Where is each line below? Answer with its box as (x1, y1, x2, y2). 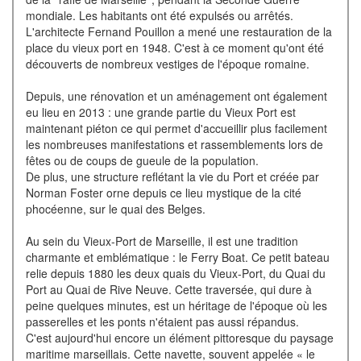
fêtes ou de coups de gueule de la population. (25, 152, 259, 169)
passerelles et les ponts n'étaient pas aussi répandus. (25, 313, 299, 330)
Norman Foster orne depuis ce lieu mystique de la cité (25, 185, 301, 201)
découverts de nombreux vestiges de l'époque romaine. (25, 56, 309, 73)
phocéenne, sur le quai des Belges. (25, 201, 205, 218)
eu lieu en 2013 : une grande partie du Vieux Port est (25, 104, 296, 121)
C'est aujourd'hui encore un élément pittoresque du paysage (25, 330, 334, 346)
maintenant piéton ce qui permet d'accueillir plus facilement (25, 120, 327, 137)
